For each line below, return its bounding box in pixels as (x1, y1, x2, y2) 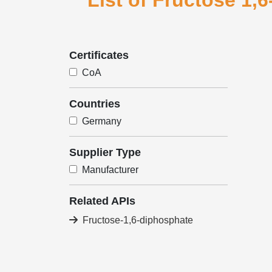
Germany (82, 116, 121, 126)
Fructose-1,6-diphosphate (83, 215, 193, 225)
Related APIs (69, 195, 135, 207)
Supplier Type (69, 146, 141, 158)
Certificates (69, 49, 129, 61)
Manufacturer (82, 165, 138, 175)
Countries (69, 98, 120, 110)
